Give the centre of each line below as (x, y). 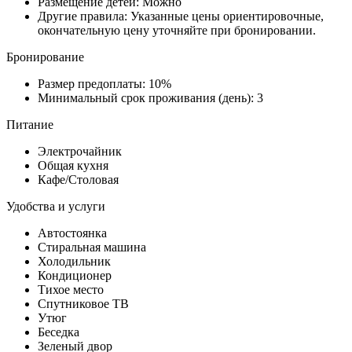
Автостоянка (72, 233)
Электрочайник (80, 151)
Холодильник (74, 261)
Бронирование (45, 57)
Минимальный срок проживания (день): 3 (150, 97)
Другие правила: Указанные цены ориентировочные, (181, 16)
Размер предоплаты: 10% (104, 83)
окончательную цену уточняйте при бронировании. (177, 30)
